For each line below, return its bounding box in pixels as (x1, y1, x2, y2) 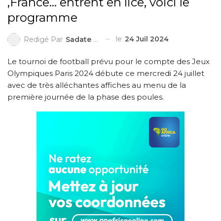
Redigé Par (24, 35, 65, 44)
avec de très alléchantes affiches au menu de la (7, 80, 186, 90)
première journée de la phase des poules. (7, 92, 164, 102)
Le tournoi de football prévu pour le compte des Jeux (7, 56, 210, 66)
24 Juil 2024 (125, 34, 169, 43)
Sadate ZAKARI (66, 35, 93, 44)
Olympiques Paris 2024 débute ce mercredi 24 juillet (7, 68, 204, 78)
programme (7, 10, 77, 25)
